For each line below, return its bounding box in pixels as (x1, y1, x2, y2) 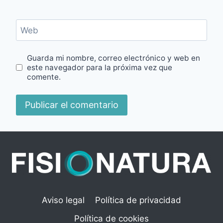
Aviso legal (42, 195, 85, 206)
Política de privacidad (95, 195, 181, 206)
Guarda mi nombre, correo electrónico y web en (27, 53, 201, 63)
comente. (27, 72, 61, 82)
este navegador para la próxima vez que (27, 63, 173, 73)
